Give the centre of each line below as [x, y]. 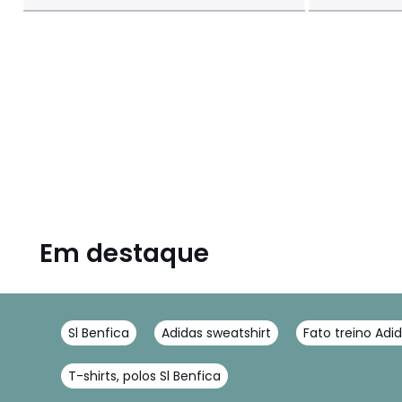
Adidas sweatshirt [216, 333]
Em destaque [124, 253]
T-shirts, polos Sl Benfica [144, 376]
